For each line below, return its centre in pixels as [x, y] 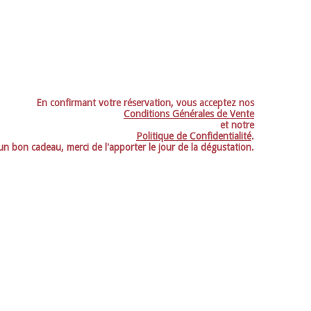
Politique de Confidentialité [194, 136]
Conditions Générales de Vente [189, 114]
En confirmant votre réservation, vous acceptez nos [145, 103]
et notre [237, 125]
